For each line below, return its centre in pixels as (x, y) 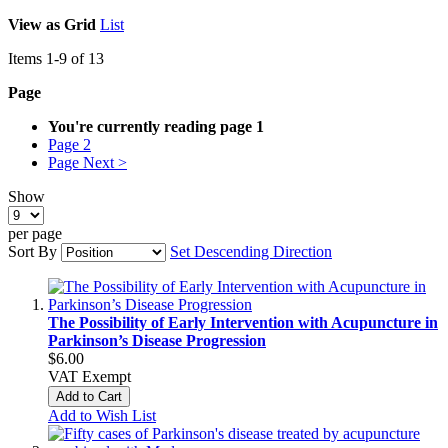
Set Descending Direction (251, 251)
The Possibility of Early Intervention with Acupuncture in (243, 322)
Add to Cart (89, 396)
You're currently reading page (150, 126)
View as (34, 24)
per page (35, 233)
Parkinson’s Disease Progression (157, 340)
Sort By (32, 251)
